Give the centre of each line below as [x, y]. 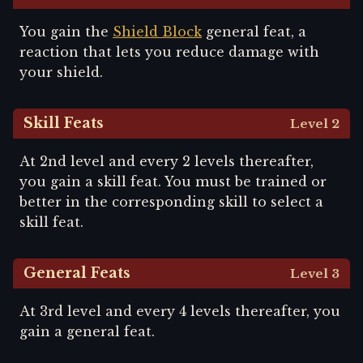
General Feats [77, 273]
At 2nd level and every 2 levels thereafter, [167, 161]
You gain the [66, 32]
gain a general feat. [87, 331]
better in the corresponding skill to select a [171, 201]
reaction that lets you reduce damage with [169, 52]
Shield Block [157, 32]
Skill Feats [64, 123]
